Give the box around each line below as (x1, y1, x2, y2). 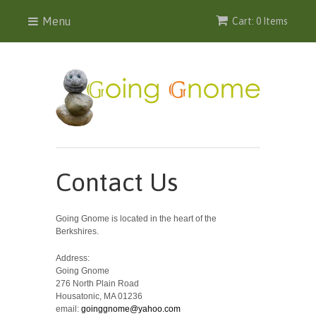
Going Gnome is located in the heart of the (56, 213, 217, 224)
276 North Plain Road (56, 278, 139, 288)
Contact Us (56, 166, 178, 197)
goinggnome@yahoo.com (81, 303, 181, 314)
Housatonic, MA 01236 (56, 291, 145, 301)
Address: (56, 253, 90, 263)
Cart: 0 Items (232, 16, 288, 27)
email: (56, 303, 81, 314)
